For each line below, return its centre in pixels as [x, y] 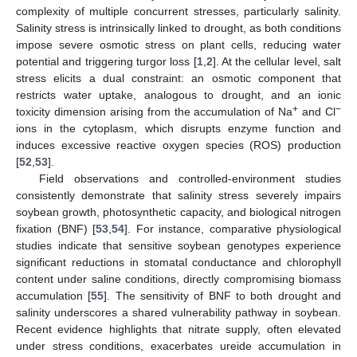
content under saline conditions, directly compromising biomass [178, 279]
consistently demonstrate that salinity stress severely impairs [178, 195]
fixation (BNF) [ [56, 228]
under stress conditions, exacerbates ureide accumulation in [178, 345]
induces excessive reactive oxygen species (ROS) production [178, 145]
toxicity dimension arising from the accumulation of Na [155, 111]
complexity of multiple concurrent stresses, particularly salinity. [178, 11]
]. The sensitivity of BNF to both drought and [223, 295]
